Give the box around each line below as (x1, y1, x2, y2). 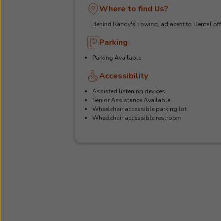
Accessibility (99, 71, 148, 81)
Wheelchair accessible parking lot (92, 105, 186, 113)
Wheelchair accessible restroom (92, 114, 182, 122)
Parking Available (92, 54, 141, 62)
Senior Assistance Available (92, 96, 170, 104)
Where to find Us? (99, 3, 168, 14)
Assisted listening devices (92, 87, 165, 95)
